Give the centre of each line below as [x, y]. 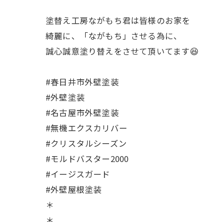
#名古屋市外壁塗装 [82, 113]
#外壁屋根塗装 [74, 190]
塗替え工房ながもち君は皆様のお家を [118, 21]
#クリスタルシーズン [86, 143]
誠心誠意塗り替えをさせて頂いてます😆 [122, 51]
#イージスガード [78, 174]
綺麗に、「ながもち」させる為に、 [114, 36]
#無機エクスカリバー [86, 128]
